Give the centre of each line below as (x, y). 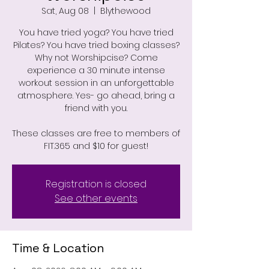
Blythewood (125, 11)
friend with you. (96, 108)
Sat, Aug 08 (65, 11)
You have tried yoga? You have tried (96, 32)
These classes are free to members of (96, 133)
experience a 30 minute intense (96, 70)
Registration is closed (96, 184)
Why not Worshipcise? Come (96, 57)
